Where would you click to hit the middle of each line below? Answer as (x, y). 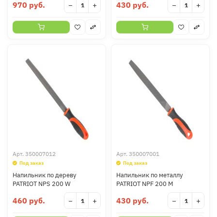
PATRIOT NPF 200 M (145, 184)
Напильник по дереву (44, 175)
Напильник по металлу (149, 175)
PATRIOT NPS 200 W (42, 184)
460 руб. (29, 201)
